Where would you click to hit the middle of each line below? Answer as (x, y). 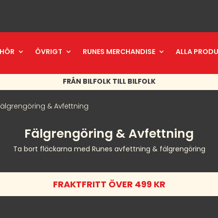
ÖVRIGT (49, 52)
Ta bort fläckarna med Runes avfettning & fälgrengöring (109, 149)
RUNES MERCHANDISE (119, 52)
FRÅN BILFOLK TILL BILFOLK (109, 81)
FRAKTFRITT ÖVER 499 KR (109, 184)
